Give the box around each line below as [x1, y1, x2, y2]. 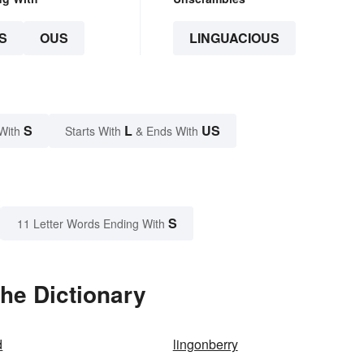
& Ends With [132, 123, 201, 140]
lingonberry [172, 335, 238, 354]
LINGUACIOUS [188, 28, 279, 48]
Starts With [65, 123, 124, 140]
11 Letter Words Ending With [17, 215, 165, 232]
